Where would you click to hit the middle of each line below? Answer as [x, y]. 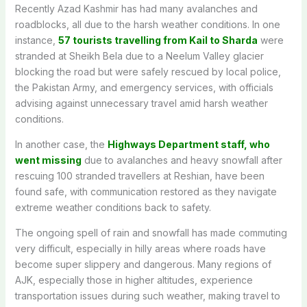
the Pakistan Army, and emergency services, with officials [144, 87]
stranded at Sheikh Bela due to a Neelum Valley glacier [139, 56]
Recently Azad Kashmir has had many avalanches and [136, 8]
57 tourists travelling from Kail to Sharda [158, 40]
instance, [36, 40]
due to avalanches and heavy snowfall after [182, 160]
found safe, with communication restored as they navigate [146, 191]
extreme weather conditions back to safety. [113, 207]
